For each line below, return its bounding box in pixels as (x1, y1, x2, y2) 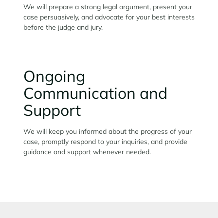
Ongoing (23, 66, 85, 86)
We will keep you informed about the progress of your (23, 127, 192, 136)
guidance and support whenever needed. (23, 147, 151, 156)
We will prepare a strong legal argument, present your (23, 2, 192, 11)
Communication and (23, 83, 167, 103)
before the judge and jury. (23, 22, 103, 32)
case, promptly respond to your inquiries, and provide (23, 137, 187, 146)
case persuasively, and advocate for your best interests (23, 12, 195, 21)
